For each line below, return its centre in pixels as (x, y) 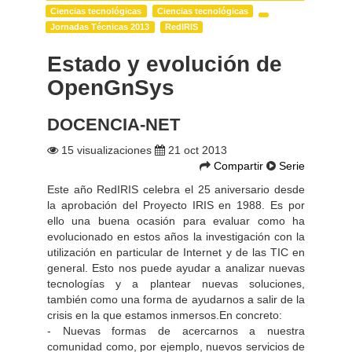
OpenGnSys (111, 87)
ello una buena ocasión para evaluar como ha (176, 220)
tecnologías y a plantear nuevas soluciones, (176, 283)
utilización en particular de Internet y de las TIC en (176, 252)
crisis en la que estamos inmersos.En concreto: (165, 315)
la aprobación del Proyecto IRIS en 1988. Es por (176, 205)
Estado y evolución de (165, 64)
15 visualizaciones (106, 150)
